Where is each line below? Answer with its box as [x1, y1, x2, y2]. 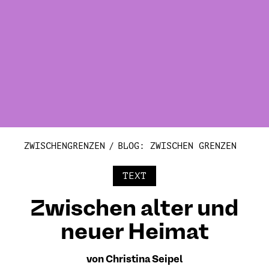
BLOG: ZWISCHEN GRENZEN [118, 141, 237, 151]
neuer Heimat [60, 222, 209, 244]
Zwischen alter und [31, 199, 238, 220]
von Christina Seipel [86, 255, 183, 265]
